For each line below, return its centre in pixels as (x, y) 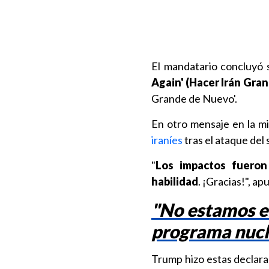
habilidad (175, 181)
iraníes (167, 140)
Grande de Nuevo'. (194, 98)
